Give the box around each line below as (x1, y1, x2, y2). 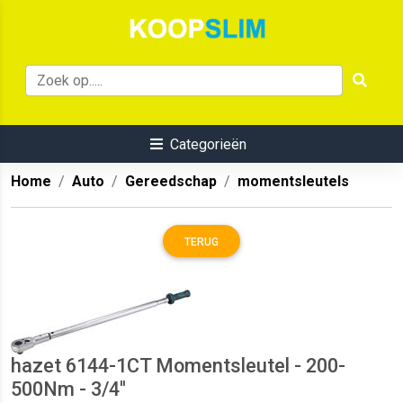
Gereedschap (125, 173, 217, 191)
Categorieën (169, 136, 246, 154)
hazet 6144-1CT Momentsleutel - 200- (11, 354, 345, 378)
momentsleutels (237, 173, 349, 191)
